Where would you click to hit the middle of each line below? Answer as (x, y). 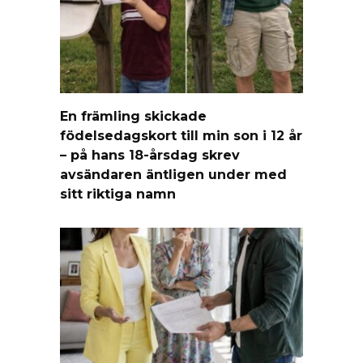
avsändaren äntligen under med (173, 174)
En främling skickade (133, 116)
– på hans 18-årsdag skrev (150, 155)
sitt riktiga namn (118, 194)
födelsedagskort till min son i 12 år (181, 135)
